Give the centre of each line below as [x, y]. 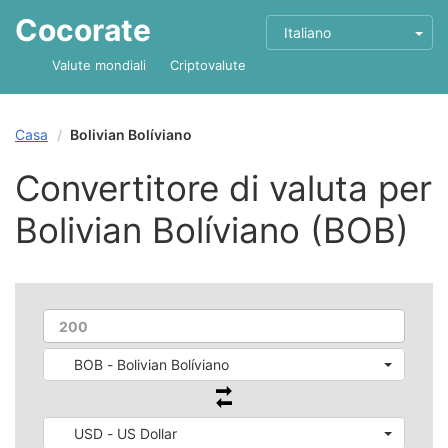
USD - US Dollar [125, 433]
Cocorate [83, 30]
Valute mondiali [99, 65]
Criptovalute [208, 65]
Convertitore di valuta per [223, 188]
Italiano [307, 32]
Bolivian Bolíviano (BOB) [212, 230]
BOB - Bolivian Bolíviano [151, 364]
